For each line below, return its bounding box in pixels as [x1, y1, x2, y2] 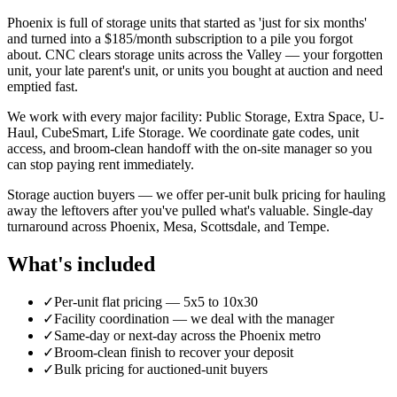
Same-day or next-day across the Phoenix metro [54, 328, 321, 344]
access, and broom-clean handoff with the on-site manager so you [7, 140, 372, 156]
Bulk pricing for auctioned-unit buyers [54, 362, 268, 378]
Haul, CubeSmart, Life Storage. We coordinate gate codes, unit [7, 124, 359, 140]
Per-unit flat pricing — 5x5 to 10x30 [54, 294, 258, 310]
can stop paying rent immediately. [7, 156, 194, 172]
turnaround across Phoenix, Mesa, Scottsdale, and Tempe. [7, 218, 330, 234]
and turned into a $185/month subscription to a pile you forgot [7, 30, 353, 46]
